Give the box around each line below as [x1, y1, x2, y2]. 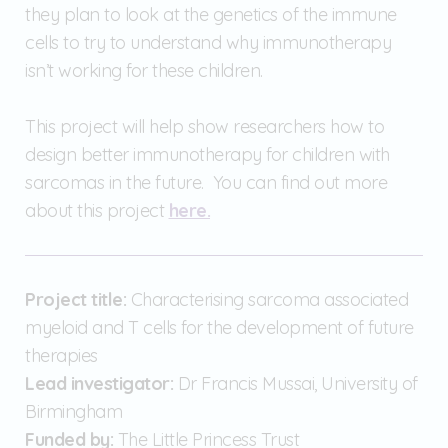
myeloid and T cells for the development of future [25, 315, 414, 339]
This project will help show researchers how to [25, 114, 384, 138]
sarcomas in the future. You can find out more [25, 170, 387, 194]
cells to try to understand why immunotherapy [25, 30, 391, 54]
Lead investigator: [25, 371, 173, 395]
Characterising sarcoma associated [126, 287, 408, 311]
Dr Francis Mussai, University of [173, 371, 418, 395]
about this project [25, 198, 169, 222]
